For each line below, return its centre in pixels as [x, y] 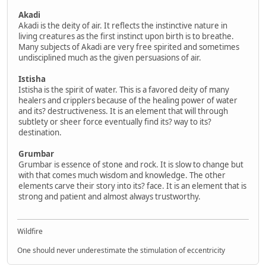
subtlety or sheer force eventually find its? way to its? [115, 121]
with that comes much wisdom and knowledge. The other [122, 175]
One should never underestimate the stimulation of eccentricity [121, 251]
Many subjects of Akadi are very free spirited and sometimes [129, 47]
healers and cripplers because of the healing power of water [128, 100]
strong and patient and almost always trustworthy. [110, 196]
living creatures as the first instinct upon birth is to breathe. [126, 36]
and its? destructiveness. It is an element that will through [123, 111]
